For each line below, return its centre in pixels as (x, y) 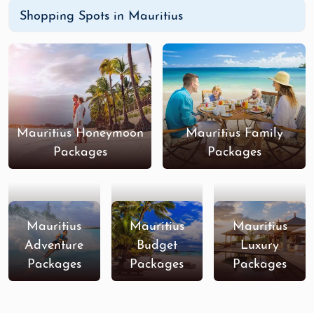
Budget (157, 245)
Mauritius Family (234, 133)
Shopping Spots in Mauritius (101, 16)
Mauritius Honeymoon (80, 133)
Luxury (260, 245)
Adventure (54, 245)
